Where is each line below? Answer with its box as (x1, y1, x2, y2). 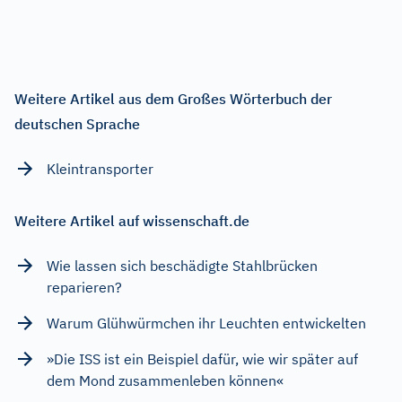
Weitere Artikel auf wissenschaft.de (14, 211, 249, 230)
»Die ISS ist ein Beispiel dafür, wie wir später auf (47, 349, 358, 368)
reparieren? (47, 277, 122, 296)
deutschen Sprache (14, 114, 140, 133)
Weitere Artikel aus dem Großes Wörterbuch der (14, 89, 332, 108)
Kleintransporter (47, 159, 153, 178)
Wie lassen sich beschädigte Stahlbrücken (47, 256, 318, 275)
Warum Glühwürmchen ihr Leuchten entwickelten (47, 313, 366, 332)
